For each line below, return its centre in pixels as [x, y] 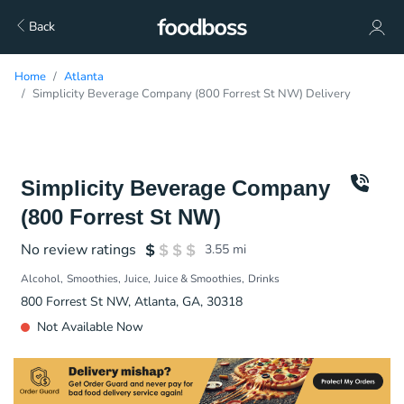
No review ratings [78, 250]
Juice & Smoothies [198, 279]
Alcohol [41, 279]
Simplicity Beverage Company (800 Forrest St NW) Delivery [192, 94]
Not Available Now [90, 327]
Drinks [264, 279]
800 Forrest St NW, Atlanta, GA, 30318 [132, 302]
